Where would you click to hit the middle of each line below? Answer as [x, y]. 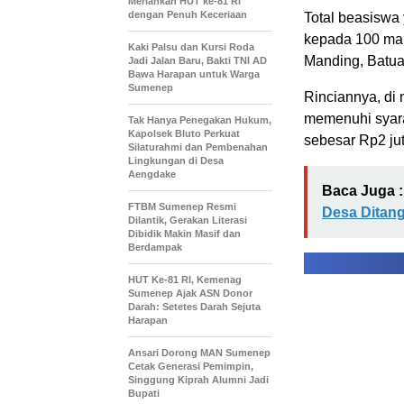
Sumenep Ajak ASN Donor [190, 293]
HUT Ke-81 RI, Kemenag [185, 279]
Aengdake [152, 174]
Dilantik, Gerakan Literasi [188, 220]
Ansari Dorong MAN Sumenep [199, 352]
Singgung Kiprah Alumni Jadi [198, 379]
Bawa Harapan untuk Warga [194, 73]
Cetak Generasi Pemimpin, [191, 366]
